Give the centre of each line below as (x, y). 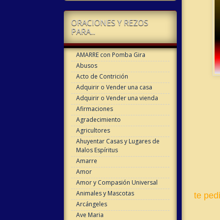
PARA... (83, 31)
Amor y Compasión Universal (117, 182)
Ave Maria (90, 215)
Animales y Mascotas (105, 193)
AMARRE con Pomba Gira (110, 55)
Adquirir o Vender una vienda (117, 98)
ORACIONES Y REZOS (110, 23)
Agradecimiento (98, 120)
